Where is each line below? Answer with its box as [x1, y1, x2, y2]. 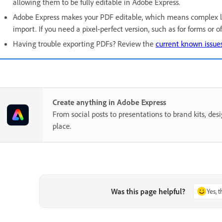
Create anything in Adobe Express [53, 97, 166, 108]
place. [53, 121, 71, 131]
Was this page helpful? [111, 186, 186, 197]
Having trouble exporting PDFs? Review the [13, 39, 156, 49]
